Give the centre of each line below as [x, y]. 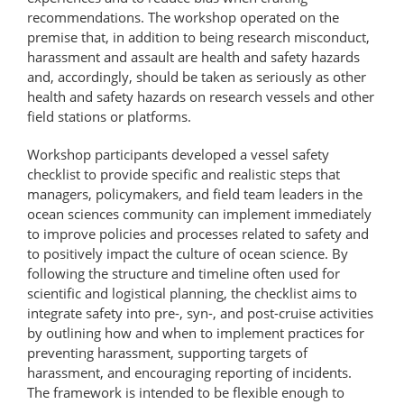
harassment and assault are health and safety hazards [193, 56]
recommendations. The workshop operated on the [183, 17]
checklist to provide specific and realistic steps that [184, 174]
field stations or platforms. [109, 116]
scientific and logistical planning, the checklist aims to [192, 293]
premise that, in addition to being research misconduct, [198, 37]
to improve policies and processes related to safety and [198, 233]
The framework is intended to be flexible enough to [186, 392]
